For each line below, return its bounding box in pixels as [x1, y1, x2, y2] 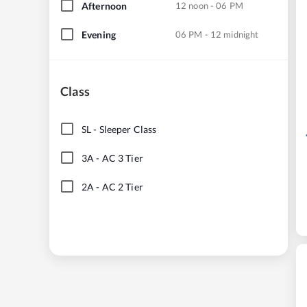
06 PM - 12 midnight [175, 28, 259, 40]
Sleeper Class [99, 123, 157, 135]
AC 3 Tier [101, 151, 143, 164]
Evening [82, 28, 116, 40]
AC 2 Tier [101, 180, 143, 193]
